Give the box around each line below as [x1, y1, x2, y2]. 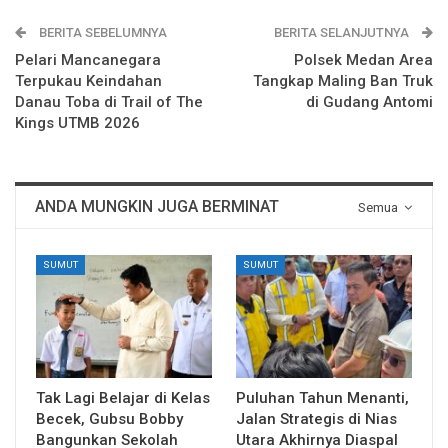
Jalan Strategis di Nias [236, 409, 397, 428]
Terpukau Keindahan [15, 71, 162, 90]
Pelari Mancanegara [15, 50, 161, 69]
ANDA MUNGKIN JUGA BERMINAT [35, 196, 279, 216]
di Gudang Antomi [306, 92, 433, 111]
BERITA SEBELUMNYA [36, 24, 167, 40]
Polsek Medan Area [294, 50, 433, 69]
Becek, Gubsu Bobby [36, 409, 183, 428]
